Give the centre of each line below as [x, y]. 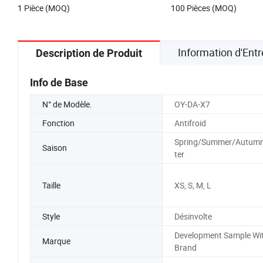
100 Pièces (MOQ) [203, 8]
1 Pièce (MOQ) [44, 8]
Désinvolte [193, 216]
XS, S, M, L [193, 185]
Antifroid [190, 123]
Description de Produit [89, 53]
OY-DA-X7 [192, 104]
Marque [56, 241]
